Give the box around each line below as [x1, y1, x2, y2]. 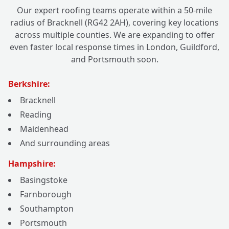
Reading [20, 109, 52, 121]
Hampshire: [8, 158, 56, 170]
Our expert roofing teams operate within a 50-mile [17, 5, 212, 16]
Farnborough [20, 189, 72, 200]
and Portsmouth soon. [71, 54, 158, 65]
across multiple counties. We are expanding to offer [14, 29, 215, 41]
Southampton [20, 203, 74, 215]
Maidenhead [20, 123, 68, 135]
